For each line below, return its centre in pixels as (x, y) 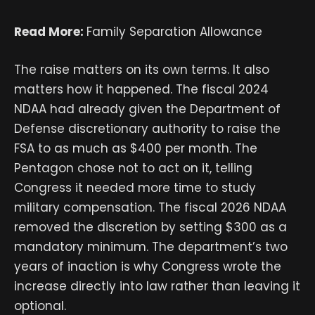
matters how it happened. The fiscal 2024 (141, 89)
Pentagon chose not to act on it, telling (133, 168)
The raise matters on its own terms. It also (142, 69)
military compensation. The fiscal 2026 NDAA (150, 207)
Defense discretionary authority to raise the (147, 128)
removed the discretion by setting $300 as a (150, 227)
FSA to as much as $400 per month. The (136, 148)
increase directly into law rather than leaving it (157, 286)
